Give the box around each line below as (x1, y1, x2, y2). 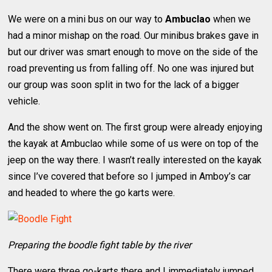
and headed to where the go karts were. (8, 186, 175, 199)
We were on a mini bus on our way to (8, 13, 166, 25)
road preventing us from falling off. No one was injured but (8, 62, 254, 74)
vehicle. (8, 95, 41, 107)
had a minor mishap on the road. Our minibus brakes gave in (8, 29, 259, 41)
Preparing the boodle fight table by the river (8, 239, 192, 251)
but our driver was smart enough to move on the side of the (8, 46, 259, 58)
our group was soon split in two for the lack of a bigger (8, 78, 240, 90)
